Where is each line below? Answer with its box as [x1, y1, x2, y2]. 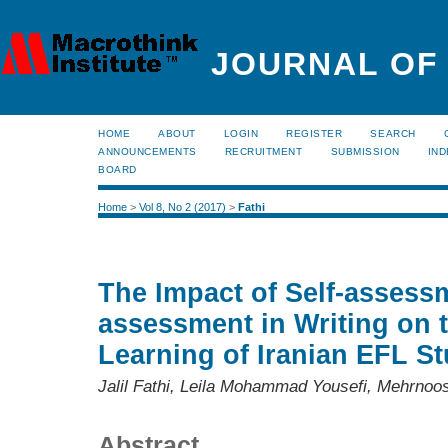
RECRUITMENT [224, 146, 303, 157]
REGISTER [286, 128, 343, 139]
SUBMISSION [330, 146, 400, 157]
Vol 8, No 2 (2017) [139, 201, 226, 214]
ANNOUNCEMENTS [98, 146, 197, 157]
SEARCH [370, 128, 416, 139]
